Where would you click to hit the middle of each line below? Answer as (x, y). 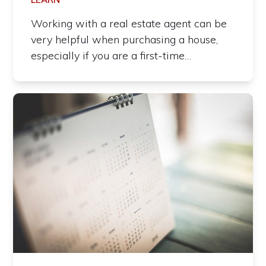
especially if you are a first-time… (111, 56)
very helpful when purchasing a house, (125, 40)
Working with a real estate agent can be (129, 24)
